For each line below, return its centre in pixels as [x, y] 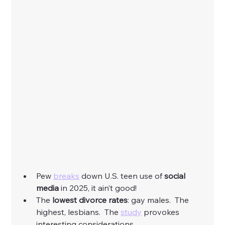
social [176, 176]
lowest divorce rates [89, 200]
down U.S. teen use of [122, 176]
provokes [162, 212]
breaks [67, 176]
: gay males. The [159, 200]
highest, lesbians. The [79, 212]
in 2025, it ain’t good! [99, 188]
